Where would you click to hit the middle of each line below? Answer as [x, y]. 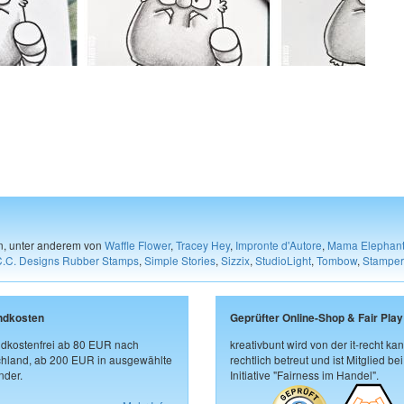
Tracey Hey [203, 244]
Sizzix [235, 260]
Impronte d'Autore [279, 244]
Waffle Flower [138, 244]
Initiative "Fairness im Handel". [304, 374]
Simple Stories [180, 260]
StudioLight [283, 260]
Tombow [337, 260]
